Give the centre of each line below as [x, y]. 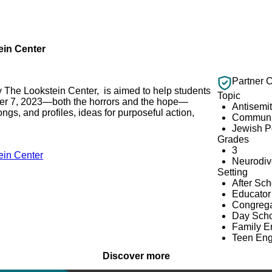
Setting [233, 172]
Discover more [136, 256]
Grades [233, 140]
